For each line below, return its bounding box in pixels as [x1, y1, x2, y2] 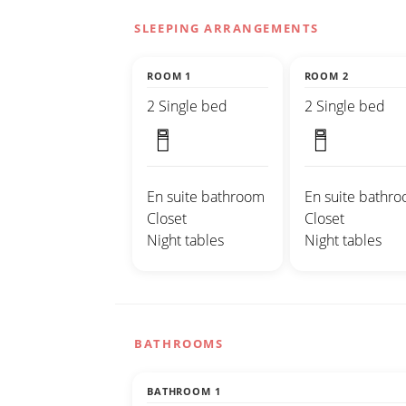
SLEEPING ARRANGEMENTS [134, 20, 319, 37]
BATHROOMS [134, 335, 224, 353]
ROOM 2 [304, 69, 349, 83]
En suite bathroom [147, 187, 265, 208]
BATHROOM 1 [147, 384, 221, 399]
